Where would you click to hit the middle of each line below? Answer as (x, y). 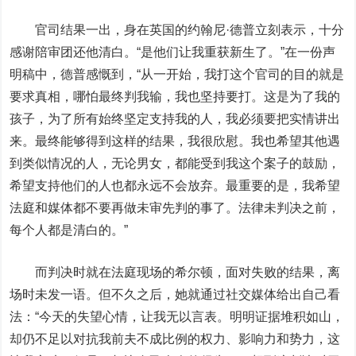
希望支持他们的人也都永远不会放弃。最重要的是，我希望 (175, 186)
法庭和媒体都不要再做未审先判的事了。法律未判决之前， (175, 208)
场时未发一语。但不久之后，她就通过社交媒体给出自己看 (175, 294)
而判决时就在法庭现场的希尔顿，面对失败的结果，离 (175, 272)
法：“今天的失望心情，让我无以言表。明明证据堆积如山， (177, 317)
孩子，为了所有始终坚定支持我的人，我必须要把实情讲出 (175, 119)
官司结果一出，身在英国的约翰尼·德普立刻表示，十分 (177, 30)
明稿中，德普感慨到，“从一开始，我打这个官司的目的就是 (177, 74)
